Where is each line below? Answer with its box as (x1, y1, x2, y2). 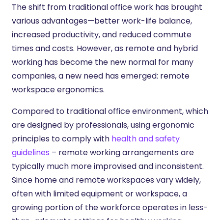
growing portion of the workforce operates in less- (12, 201, 208, 213)
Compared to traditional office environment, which (12, 105, 208, 117)
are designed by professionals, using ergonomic (12, 119, 194, 131)
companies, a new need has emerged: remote (12, 70, 190, 82)
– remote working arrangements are (50, 146, 194, 158)
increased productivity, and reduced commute (12, 28, 192, 40)
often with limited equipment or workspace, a (12, 188, 187, 199)
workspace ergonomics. (12, 83, 105, 95)
